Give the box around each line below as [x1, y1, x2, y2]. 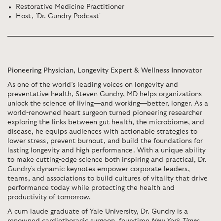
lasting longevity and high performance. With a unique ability [7, 147, 206, 154]
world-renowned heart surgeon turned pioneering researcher [7, 110, 202, 116]
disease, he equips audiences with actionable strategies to [7, 128, 197, 135]
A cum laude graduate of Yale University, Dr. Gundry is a [7, 208, 188, 215]
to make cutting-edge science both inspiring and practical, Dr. [7, 156, 207, 163]
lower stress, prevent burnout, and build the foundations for [7, 138, 203, 145]
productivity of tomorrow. [7, 194, 91, 201]
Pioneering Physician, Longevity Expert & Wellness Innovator [7, 67, 202, 74]
